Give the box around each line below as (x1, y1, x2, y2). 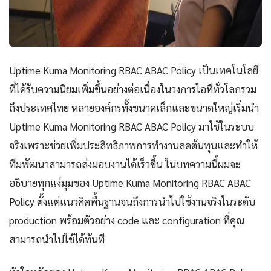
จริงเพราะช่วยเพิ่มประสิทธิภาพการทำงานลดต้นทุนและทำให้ (9, 139, 258, 152)
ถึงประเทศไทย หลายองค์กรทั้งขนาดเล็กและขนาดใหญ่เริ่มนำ (9, 101, 259, 115)
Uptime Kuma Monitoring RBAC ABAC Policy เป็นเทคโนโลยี (9, 64, 258, 77)
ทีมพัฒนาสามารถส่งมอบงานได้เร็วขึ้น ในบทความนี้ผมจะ (9, 157, 241, 171)
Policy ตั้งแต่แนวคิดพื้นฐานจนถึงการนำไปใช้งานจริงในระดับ (9, 195, 255, 209)
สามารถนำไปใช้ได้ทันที (9, 232, 105, 246)
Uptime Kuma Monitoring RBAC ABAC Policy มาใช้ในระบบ (9, 120, 254, 134)
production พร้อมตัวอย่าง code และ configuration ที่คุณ (9, 214, 245, 227)
